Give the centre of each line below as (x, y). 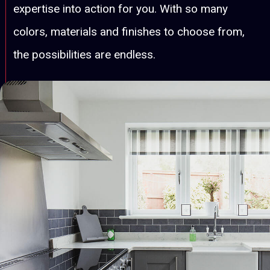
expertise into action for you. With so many (121, 8)
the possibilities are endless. (85, 54)
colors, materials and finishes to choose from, (129, 31)
